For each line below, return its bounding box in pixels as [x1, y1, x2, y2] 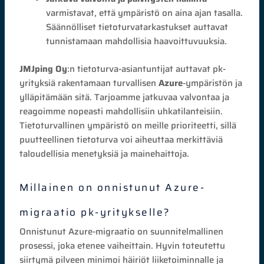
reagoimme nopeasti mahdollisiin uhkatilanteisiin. [19, 104, 223, 118]
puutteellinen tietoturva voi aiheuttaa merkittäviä [19, 132, 223, 147]
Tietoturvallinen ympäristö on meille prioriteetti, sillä [19, 118, 237, 133]
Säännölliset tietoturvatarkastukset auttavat [46, 20, 229, 34]
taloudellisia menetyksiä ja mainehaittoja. [19, 146, 190, 161]
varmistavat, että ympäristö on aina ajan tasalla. [46, 6, 243, 20]
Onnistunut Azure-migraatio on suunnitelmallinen [19, 224, 224, 239]
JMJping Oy [19, 61, 68, 76]
